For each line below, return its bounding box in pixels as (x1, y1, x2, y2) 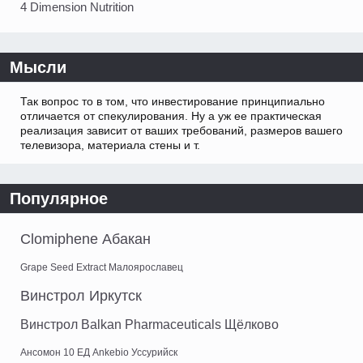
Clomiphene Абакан (20, 230, 151, 247)
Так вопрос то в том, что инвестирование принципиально (20, 94, 325, 108)
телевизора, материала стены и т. (20, 138, 200, 152)
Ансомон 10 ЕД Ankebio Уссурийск (20, 346, 177, 358)
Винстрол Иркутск (20, 287, 142, 304)
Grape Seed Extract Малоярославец (20, 261, 183, 273)
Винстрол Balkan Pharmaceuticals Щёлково (20, 317, 279, 331)
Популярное (10, 189, 108, 207)
